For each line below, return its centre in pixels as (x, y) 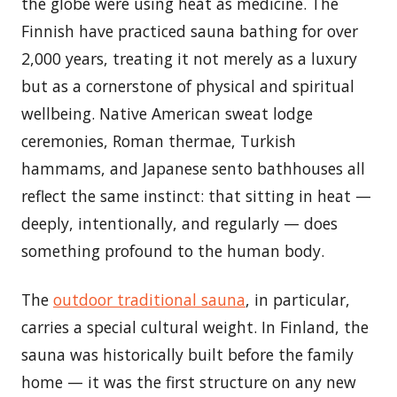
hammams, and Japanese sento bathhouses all (193, 168)
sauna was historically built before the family (187, 354)
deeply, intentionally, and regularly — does (179, 223)
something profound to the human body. (173, 250)
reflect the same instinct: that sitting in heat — (196, 195)
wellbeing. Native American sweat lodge (167, 113)
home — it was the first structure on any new (189, 381)
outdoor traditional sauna (149, 299)
